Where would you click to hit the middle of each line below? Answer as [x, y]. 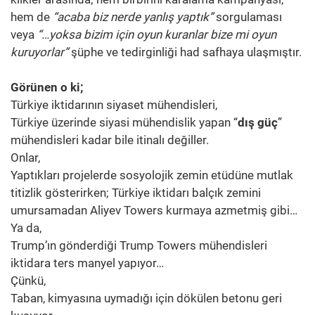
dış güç [258, 122]
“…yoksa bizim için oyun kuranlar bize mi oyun [157, 34]
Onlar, [25, 157]
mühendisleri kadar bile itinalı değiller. [110, 140]
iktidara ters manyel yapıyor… [87, 263]
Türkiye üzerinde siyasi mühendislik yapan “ [124, 122]
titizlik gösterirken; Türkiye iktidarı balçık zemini [136, 192]
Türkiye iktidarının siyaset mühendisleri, [114, 104]
